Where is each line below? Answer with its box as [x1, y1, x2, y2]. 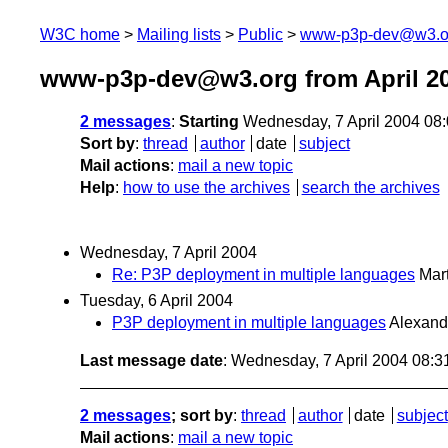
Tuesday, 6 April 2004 [80, 291, 233, 309]
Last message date [80, 351, 223, 369]
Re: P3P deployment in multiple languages [112, 266, 415, 284]
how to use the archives [123, 179, 290, 197]
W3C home [40, 26, 120, 43]
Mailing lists [137, 26, 221, 43]
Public [238, 26, 283, 43]
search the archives [301, 179, 440, 197]
